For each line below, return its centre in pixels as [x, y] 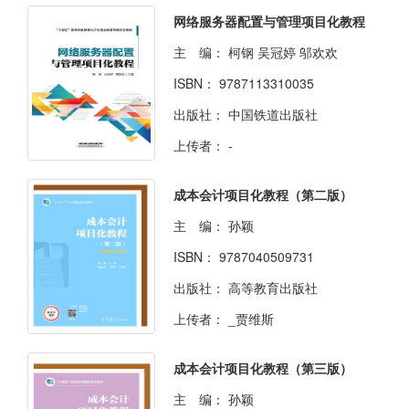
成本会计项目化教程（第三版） [263, 367]
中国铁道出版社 [273, 114]
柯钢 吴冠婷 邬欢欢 [283, 52]
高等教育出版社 [273, 287]
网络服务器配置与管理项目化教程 [269, 21]
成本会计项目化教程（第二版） [263, 194]
